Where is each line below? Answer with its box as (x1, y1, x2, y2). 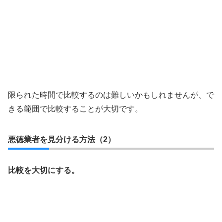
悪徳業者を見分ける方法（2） (8, 135, 115, 144)
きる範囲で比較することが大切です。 (8, 105, 143, 113)
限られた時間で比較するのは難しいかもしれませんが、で (8, 91, 214, 99)
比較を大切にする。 (8, 166, 79, 174)
